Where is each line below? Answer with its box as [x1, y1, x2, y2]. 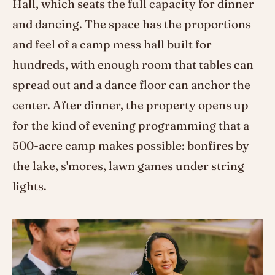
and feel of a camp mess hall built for [12, 37, 212, 52]
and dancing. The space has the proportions [12, 17, 251, 32]
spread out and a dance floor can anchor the [12, 77, 250, 93]
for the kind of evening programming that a [12, 118, 249, 133]
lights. [12, 179, 47, 194]
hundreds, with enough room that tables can [12, 57, 254, 72]
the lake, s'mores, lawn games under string [12, 158, 244, 174]
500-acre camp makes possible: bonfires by [12, 138, 249, 153]
